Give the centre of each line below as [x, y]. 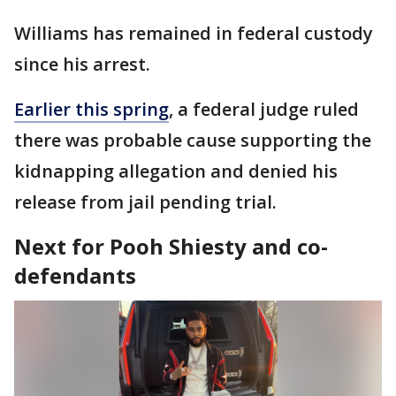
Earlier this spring [91, 109]
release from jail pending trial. [145, 202]
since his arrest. [84, 64]
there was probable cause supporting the [193, 140]
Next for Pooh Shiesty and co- [171, 246]
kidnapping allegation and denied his [176, 171]
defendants [75, 275]
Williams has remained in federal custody [194, 33]
